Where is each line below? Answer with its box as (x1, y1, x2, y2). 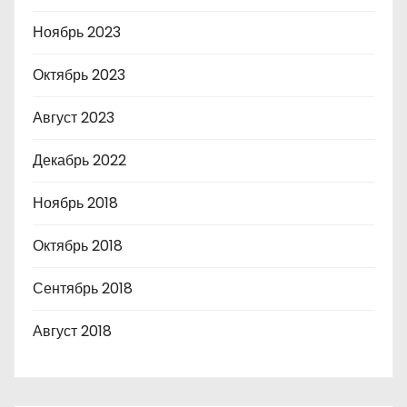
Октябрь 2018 (33, 235, 123, 256)
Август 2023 (33, 107, 114, 128)
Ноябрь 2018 (33, 193, 118, 213)
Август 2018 (33, 321, 112, 342)
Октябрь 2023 (33, 65, 125, 85)
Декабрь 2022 (33, 150, 126, 171)
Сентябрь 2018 (33, 278, 133, 299)
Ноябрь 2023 (33, 22, 121, 43)
